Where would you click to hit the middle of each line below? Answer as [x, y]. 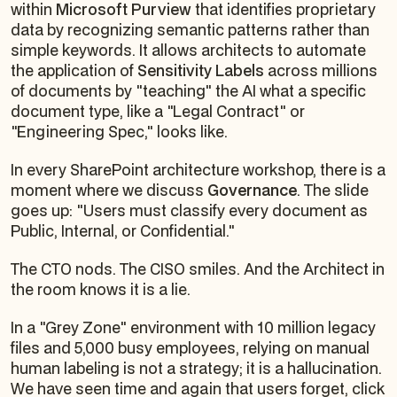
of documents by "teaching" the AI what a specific [188, 90]
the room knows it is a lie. [101, 289]
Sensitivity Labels [201, 70]
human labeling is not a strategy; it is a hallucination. [196, 368]
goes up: [43, 210]
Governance [252, 190]
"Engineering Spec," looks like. [119, 131]
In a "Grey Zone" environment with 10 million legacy [193, 327]
